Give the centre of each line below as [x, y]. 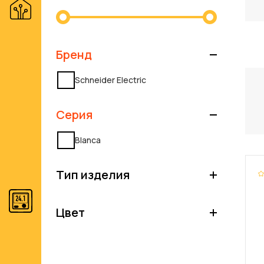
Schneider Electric [110, 80]
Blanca [88, 140]
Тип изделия [93, 174]
